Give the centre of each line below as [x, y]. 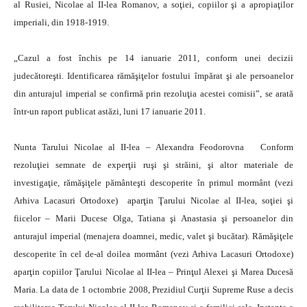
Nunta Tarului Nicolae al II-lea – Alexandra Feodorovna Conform [153, 147]
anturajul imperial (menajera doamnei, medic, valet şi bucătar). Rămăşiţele [153, 236]
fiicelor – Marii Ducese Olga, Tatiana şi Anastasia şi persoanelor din [153, 218]
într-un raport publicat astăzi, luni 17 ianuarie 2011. [110, 111]
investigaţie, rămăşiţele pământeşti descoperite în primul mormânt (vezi [153, 183]
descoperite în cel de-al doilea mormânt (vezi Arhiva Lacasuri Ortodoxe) [153, 254]
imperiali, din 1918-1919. [61, 22]
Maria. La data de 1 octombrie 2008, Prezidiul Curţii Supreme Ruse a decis [153, 290]
